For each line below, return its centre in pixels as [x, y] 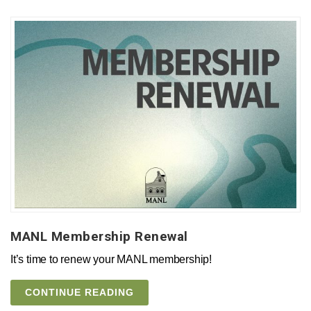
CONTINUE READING [79, 293]
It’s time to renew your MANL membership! [111, 260]
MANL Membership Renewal [99, 237]
